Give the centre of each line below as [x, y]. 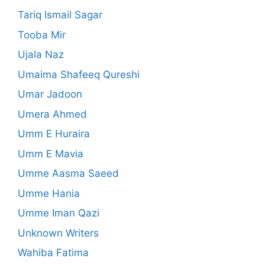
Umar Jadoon [50, 94]
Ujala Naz [41, 55]
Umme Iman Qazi [59, 213]
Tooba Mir [42, 35]
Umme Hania [49, 193]
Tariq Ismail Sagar [60, 15]
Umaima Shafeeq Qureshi [79, 74]
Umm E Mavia [51, 153]
